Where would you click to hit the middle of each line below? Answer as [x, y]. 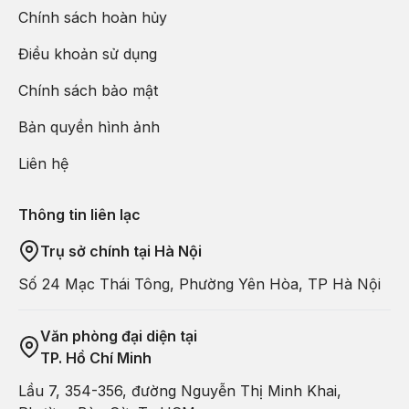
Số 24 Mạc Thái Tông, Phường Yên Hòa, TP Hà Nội [199, 284]
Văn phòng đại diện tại [119, 336]
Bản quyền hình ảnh [89, 127]
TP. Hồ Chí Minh [96, 358]
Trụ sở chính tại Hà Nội [121, 252]
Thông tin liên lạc [79, 215]
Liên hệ [43, 164]
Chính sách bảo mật [88, 91]
